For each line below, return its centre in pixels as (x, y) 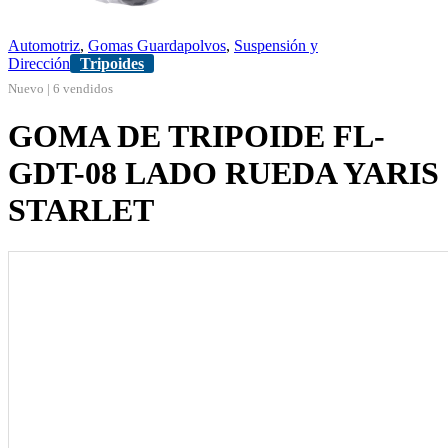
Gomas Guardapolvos (157, 45)
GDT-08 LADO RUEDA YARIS (223, 173)
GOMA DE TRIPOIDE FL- (196, 136)
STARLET (81, 210)
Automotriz (44, 45)
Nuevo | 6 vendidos (60, 88)
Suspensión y (276, 45)
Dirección (39, 63)
